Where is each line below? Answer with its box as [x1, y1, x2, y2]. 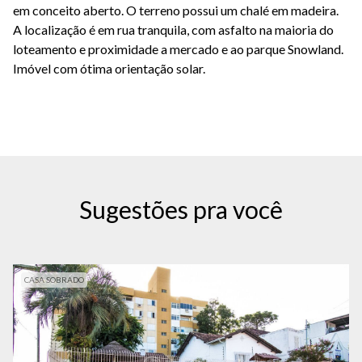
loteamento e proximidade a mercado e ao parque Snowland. [13, 41, 343, 57]
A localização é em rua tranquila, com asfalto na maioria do [13, 22, 334, 38]
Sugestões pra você [79, 195, 283, 225]
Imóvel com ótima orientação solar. [13, 61, 205, 77]
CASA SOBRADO [24, 275, 84, 285]
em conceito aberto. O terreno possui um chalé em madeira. [13, 2, 339, 19]
